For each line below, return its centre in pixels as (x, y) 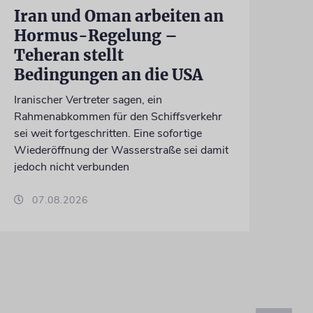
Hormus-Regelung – (95, 35)
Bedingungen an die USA (108, 74)
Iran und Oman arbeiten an (118, 16)
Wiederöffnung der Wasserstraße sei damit (121, 150)
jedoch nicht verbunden (71, 167)
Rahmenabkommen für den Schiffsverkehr (118, 116)
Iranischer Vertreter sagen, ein (88, 100)
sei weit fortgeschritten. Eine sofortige (108, 133)
